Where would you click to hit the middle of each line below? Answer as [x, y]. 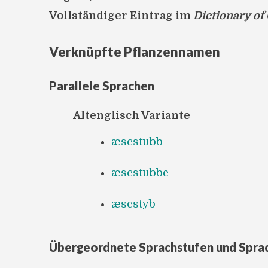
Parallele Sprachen [102, 85]
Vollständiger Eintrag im [121, 16]
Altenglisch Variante [132, 115]
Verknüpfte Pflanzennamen [135, 51]
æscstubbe [140, 173]
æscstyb [133, 204]
